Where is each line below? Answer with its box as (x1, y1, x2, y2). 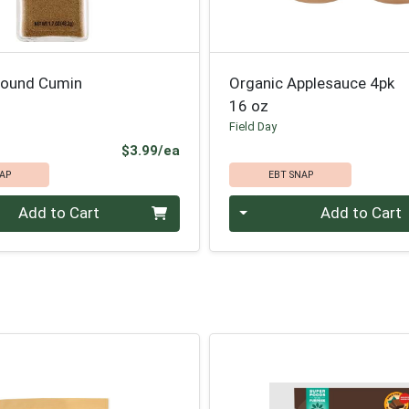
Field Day (229, 119, 278, 133)
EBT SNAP (267, 168, 313, 181)
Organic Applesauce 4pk (229, 73, 395, 92)
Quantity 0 (228, 195, 301, 215)
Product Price (178, 142, 271, 159)
